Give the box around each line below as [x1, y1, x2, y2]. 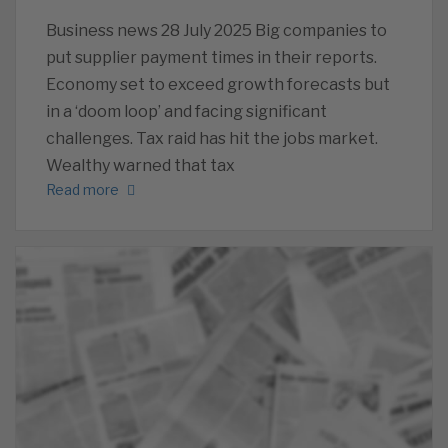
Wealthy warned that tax [46, 155, 235, 175]
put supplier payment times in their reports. [46, 47, 377, 67]
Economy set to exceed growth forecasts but [46, 74, 390, 94]
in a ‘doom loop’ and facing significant [46, 101, 327, 121]
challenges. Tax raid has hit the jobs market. [46, 128, 378, 148]
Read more [46, 181, 119, 199]
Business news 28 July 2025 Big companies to [46, 20, 387, 40]
